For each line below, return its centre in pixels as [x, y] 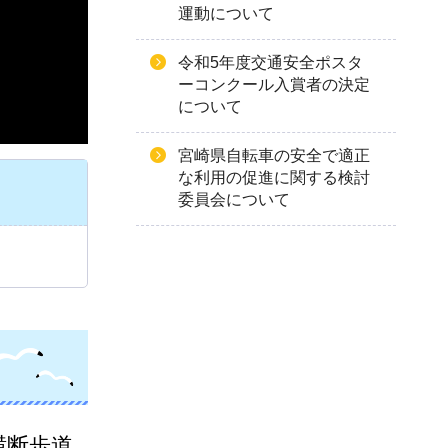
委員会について [234, 199]
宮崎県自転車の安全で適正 [274, 155]
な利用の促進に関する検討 [274, 177]
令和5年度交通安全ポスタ [270, 62]
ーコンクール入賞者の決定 [274, 84]
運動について [226, 13]
